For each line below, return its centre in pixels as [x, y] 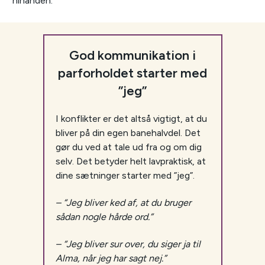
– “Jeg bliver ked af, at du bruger [123, 203]
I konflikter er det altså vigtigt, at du [131, 119]
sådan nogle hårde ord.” [104, 217]
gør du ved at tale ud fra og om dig [128, 147]
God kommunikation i [132, 56]
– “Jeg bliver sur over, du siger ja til [128, 244]
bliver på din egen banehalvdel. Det [128, 133]
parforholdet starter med [132, 73]
